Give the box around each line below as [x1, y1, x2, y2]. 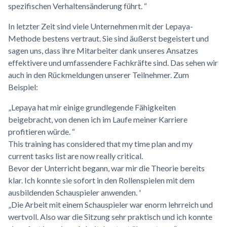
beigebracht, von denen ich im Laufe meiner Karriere [8, 114, 187, 124]
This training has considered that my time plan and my [8, 138, 193, 148]
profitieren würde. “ [8, 126, 75, 136]
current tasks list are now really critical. [8, 150, 143, 161]
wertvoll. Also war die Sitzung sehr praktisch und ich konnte [8, 211, 212, 221]
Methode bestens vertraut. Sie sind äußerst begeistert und [8, 33, 209, 43]
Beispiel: [8, 82, 38, 92]
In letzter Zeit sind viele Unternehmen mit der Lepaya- [8, 21, 193, 31]
